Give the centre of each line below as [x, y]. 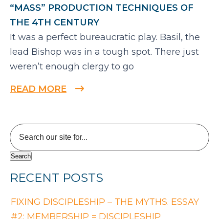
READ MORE [38, 89]
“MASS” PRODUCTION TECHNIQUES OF [102, 8]
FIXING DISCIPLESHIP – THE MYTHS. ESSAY [105, 202]
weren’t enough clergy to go [72, 67]
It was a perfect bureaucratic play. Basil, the [105, 37]
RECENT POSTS [56, 178]
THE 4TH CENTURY [55, 23]
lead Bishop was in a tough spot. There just [104, 52]
